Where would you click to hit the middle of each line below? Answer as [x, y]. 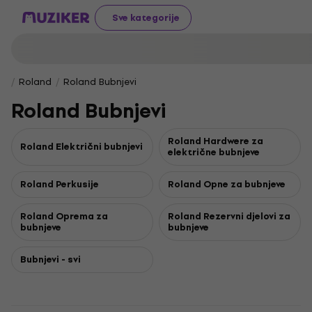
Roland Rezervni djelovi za [229, 216]
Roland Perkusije [60, 184]
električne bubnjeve [214, 152]
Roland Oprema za [64, 216]
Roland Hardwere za [216, 141]
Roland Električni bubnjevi [81, 147]
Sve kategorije [146, 17]
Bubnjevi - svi [50, 259]
